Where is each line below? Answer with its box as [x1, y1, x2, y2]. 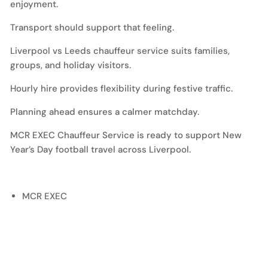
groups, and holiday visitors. [10, 59, 131, 71]
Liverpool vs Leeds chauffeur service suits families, [10, 45, 230, 57]
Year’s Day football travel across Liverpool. [10, 144, 191, 156]
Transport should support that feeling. [10, 22, 174, 33]
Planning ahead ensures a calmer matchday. [10, 106, 199, 118]
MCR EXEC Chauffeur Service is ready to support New [10, 129, 242, 141]
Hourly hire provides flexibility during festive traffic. [10, 83, 233, 95]
